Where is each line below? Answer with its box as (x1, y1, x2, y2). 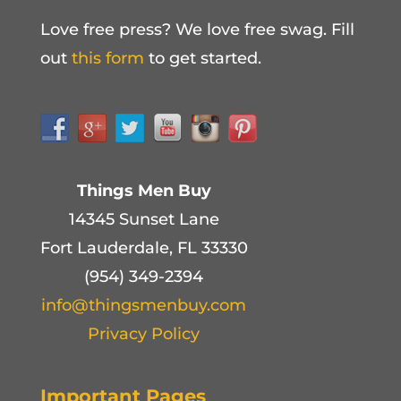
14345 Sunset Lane (68, 209, 219, 229)
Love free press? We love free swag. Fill (39, 20, 354, 40)
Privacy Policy (88, 323, 200, 344)
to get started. (143, 48, 261, 69)
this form (71, 48, 144, 69)
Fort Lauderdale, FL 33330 (39, 237, 248, 258)
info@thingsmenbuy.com (41, 294, 247, 315)
